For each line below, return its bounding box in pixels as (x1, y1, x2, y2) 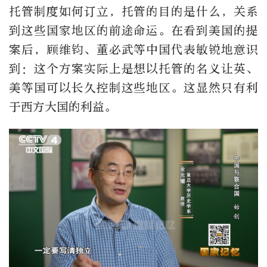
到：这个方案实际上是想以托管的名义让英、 (9, 62, 258, 76)
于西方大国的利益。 (9, 100, 116, 114)
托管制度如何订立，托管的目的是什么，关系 (9, 5, 258, 19)
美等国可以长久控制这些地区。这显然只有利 (9, 81, 258, 95)
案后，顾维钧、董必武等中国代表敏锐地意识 (9, 43, 258, 57)
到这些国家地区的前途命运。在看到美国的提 (9, 24, 258, 38)
